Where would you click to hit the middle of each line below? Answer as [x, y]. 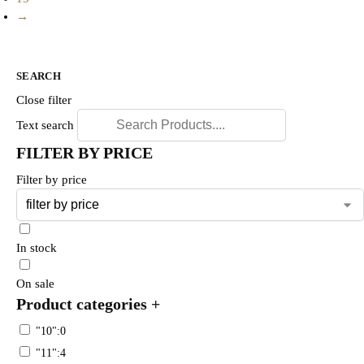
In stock [37, 247]
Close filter [44, 100]
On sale [35, 283]
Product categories [84, 303]
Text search [45, 125]
